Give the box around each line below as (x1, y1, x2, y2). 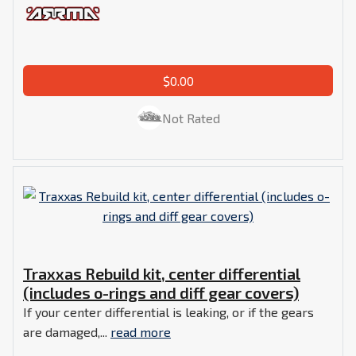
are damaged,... (23, 324, 110, 340)
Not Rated (161, 110, 220, 126)
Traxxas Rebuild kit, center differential (23, 264, 300, 284)
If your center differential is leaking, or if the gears (23, 304, 314, 320)
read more (110, 324, 171, 340)
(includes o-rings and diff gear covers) (23, 283, 299, 303)
